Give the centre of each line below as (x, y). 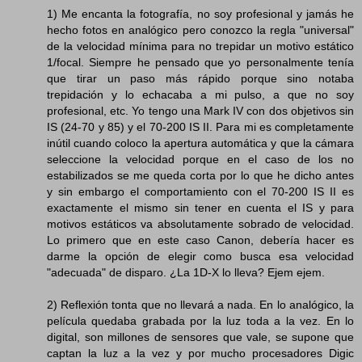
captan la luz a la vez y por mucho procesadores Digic (200, 353)
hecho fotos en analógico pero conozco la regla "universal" (200, 29)
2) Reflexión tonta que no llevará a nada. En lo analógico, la (200, 304)
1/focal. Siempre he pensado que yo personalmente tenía (200, 62)
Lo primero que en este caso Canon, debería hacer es (200, 240)
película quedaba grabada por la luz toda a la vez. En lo (200, 320)
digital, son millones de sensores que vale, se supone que (200, 337)
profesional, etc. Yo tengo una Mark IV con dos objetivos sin (200, 110)
